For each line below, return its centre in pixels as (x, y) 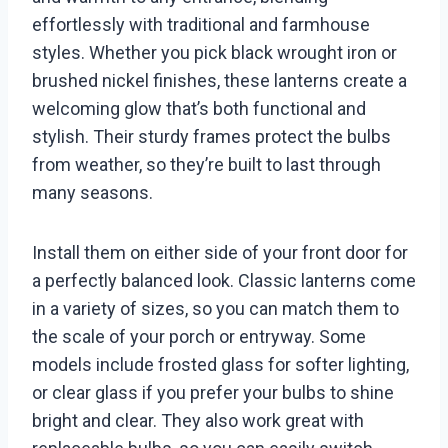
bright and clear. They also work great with (198, 421)
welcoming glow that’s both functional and (199, 109)
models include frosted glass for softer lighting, (220, 365)
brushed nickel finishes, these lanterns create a (219, 81)
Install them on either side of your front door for (220, 253)
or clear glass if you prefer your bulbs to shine (213, 393)
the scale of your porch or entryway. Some (199, 337)
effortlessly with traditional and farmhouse (201, 25)
